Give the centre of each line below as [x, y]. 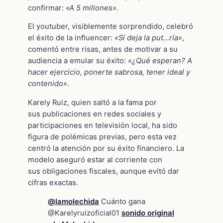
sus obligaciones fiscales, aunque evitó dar [104, 171]
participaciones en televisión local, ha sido [103, 126]
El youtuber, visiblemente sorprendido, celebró [111, 27]
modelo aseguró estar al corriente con [95, 160]
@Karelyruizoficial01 [85, 213]
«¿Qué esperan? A [160, 61]
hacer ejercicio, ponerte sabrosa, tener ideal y [109, 72]
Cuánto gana [122, 202]
